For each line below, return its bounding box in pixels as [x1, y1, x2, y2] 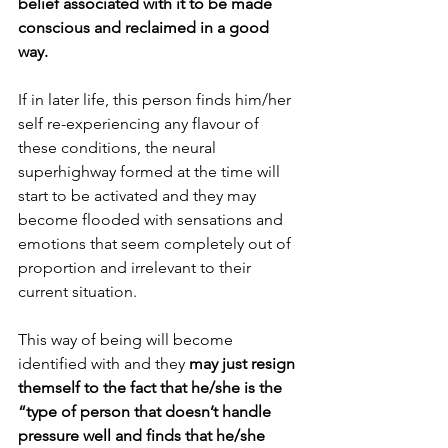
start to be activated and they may [18, 185, 260, 205]
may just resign [185, 353, 299, 373]
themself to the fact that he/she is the [18, 377, 286, 397]
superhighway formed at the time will [18, 161, 284, 181]
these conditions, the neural [18, 137, 220, 157]
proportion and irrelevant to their [18, 257, 255, 277]
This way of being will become [18, 329, 237, 349]
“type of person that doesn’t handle [18, 401, 275, 421]
